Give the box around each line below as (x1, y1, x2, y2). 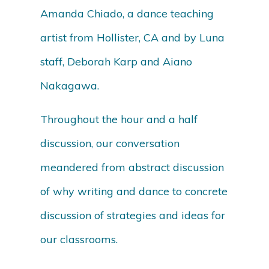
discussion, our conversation (40, 136, 180, 151)
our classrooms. (40, 232, 118, 247)
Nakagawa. (40, 79, 100, 93)
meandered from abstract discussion (40, 160, 225, 175)
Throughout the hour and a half (40, 112, 198, 127)
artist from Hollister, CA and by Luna (40, 31, 225, 45)
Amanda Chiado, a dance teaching (40, 7, 214, 21)
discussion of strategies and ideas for (40, 208, 226, 223)
